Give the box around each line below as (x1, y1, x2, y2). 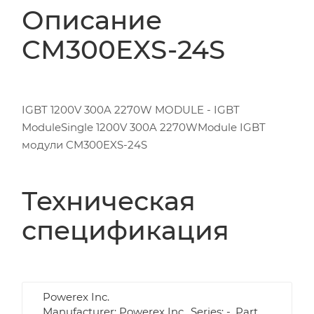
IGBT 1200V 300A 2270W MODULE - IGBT (22, 102, 240, 116)
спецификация (22, 214, 229, 246)
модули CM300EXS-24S (22, 137, 147, 151)
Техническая (22, 184, 196, 217)
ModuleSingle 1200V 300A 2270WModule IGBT (22, 120, 266, 134)
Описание (22, 4, 162, 36)
